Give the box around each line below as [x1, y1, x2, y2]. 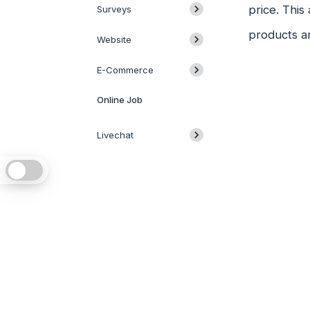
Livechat [97, 129, 134, 140]
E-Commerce [97, 64, 154, 75]
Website [97, 34, 131, 45]
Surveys [97, 3, 131, 15]
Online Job [97, 94, 143, 105]
